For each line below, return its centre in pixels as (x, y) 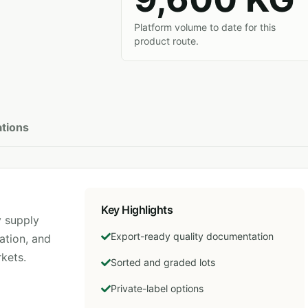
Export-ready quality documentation (192, 236)
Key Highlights (137, 210)
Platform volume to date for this (205, 27)
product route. (166, 41)
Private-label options (157, 288)
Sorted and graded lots (163, 262)
